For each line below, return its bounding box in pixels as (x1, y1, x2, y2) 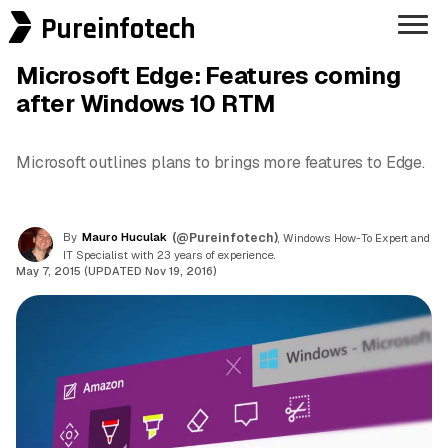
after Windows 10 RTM (16, 88, 276, 120)
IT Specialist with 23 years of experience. (63, 247, 276, 262)
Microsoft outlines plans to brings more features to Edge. (16, 152, 425, 174)
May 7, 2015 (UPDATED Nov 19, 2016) (16, 263, 217, 278)
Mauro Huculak (82, 229, 167, 244)
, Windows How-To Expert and (278, 230, 430, 245)
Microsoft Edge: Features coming (16, 60, 401, 92)
